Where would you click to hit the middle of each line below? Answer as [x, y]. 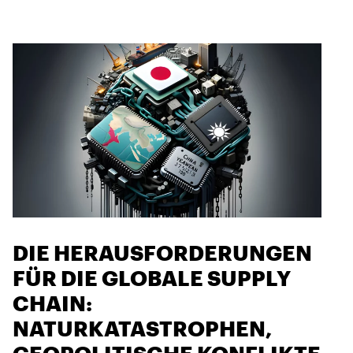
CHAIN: [52, 303]
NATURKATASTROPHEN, [142, 329]
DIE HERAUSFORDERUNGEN [162, 253]
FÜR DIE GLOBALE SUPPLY [152, 278]
